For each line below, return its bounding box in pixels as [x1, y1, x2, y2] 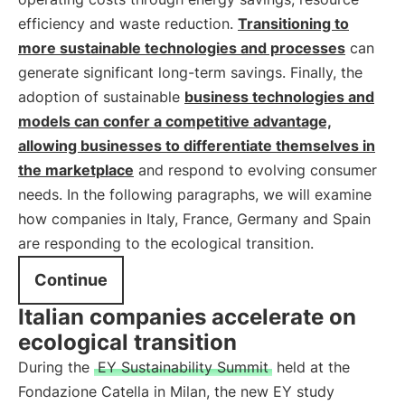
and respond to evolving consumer [134, 161, 377, 179]
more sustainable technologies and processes [18, 39, 345, 57]
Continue [34, 270, 108, 289]
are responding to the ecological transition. [18, 234, 314, 252]
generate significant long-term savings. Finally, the [18, 63, 363, 81]
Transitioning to [238, 14, 349, 33]
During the [18, 358, 94, 376]
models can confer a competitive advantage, [18, 112, 332, 130]
